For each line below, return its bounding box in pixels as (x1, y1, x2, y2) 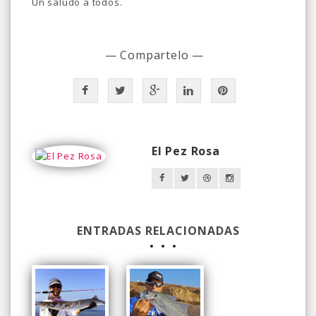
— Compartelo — (104, 47, 205, 63)
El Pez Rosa (152, 142, 220, 159)
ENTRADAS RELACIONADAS (76, 222, 240, 238)
